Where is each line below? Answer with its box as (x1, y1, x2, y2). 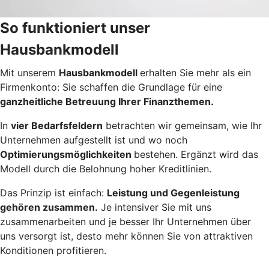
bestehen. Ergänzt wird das (134, 148, 258, 161)
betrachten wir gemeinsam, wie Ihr (103, 119, 262, 132)
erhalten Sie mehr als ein (140, 67, 251, 79)
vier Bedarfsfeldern (11, 119, 103, 132)
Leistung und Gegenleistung (107, 187, 240, 199)
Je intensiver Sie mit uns (98, 201, 211, 214)
